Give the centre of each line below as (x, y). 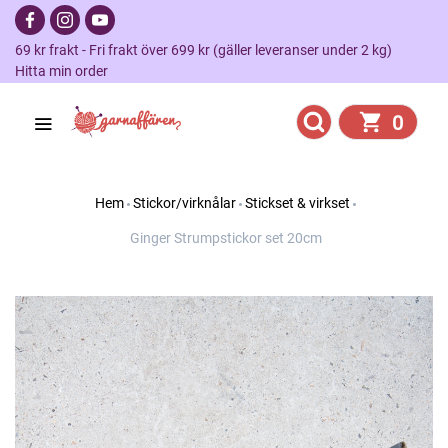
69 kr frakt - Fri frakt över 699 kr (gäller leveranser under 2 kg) (209, 50)
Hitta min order (61, 71)
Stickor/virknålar (184, 203)
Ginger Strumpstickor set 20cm (225, 238)
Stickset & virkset (297, 203)
